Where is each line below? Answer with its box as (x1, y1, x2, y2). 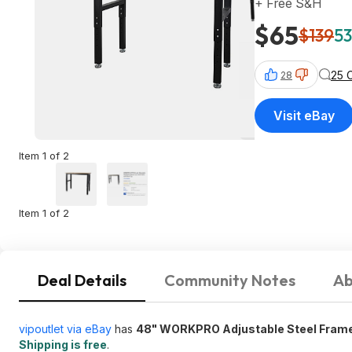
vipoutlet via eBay (19, 322, 112, 335)
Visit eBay (273, 108, 335, 123)
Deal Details (38, 270, 126, 290)
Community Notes (164, 270, 295, 290)
